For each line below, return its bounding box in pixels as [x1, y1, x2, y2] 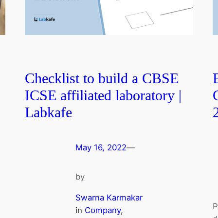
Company [84, 205, 121, 215]
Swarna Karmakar [75, 192, 143, 202]
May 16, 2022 [75, 143, 127, 153]
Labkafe [24, 105, 72, 121]
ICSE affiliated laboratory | [24, 88, 182, 104]
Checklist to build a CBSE [24, 71, 179, 87]
